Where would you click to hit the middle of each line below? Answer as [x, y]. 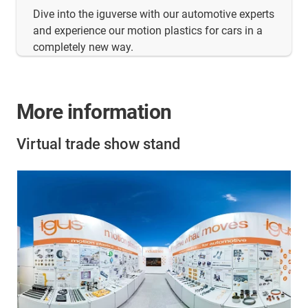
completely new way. [83, 47]
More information [94, 111]
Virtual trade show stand [98, 144]
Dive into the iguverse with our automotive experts [154, 14]
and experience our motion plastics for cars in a [148, 30]
